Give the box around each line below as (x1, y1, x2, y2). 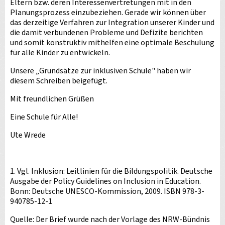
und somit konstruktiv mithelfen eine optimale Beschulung (10, 37, 214, 48)
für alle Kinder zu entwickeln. (10, 47, 110, 58)
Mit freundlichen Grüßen (10, 93, 94, 104)
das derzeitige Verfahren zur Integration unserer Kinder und (10, 17, 214, 28)
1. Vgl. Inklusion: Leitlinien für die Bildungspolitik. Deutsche (10, 166, 212, 177)
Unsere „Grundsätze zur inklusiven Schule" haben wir (10, 65, 191, 76)
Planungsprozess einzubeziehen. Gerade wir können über (10, 7, 206, 18)
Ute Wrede (10, 130, 46, 141)
